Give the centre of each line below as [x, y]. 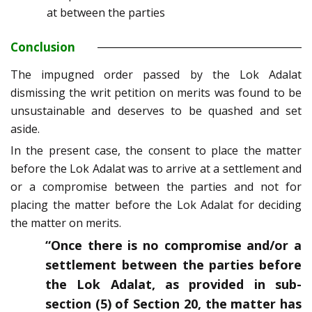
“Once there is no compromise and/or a [173, 245]
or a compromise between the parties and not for [156, 187]
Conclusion [43, 47]
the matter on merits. [66, 223]
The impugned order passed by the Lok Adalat [156, 75]
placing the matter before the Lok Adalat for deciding [156, 205]
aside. [25, 129]
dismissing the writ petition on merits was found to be [156, 93]
